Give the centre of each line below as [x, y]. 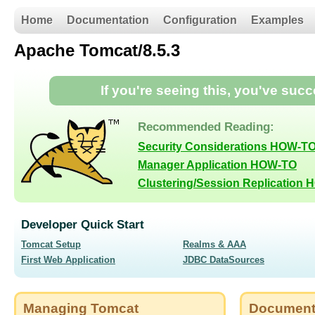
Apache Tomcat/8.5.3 [97, 50]
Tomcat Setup [51, 244]
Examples [277, 20]
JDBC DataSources [224, 259]
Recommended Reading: [206, 127]
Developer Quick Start [83, 224]
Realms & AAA [214, 244]
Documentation [108, 20]
